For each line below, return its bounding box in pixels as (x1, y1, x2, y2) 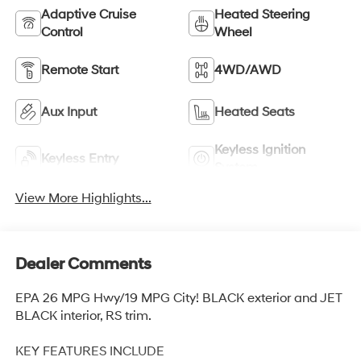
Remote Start (40, 62, 118, 79)
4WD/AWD (214, 62, 281, 79)
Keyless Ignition (214, 142, 305, 159)
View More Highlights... (15, 190, 151, 207)
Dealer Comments (15, 254, 151, 274)
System (214, 160, 258, 176)
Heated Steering (214, 6, 310, 23)
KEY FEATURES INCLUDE (15, 342, 164, 359)
